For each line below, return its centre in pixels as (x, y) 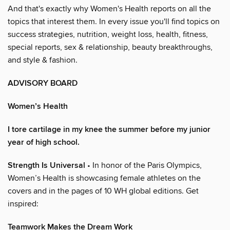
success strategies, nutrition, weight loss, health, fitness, (108, 34)
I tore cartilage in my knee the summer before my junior (109, 129)
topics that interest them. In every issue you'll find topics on (114, 21)
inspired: (23, 204)
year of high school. (44, 142)
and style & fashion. (43, 60)
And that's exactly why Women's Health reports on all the (109, 8)
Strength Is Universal (46, 165)
